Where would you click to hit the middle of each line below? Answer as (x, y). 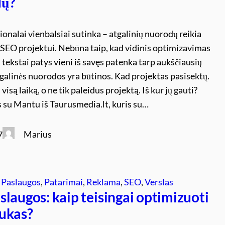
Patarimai (64, 182)
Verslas (159, 182)
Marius (38, 134)
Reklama (104, 182)
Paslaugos (21, 182)
